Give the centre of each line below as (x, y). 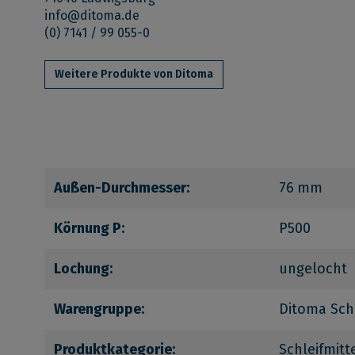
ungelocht (313, 268)
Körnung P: (89, 228)
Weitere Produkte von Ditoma (134, 74)
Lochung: (83, 268)
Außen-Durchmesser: (122, 187)
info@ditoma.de (92, 15)
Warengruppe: (99, 309)
